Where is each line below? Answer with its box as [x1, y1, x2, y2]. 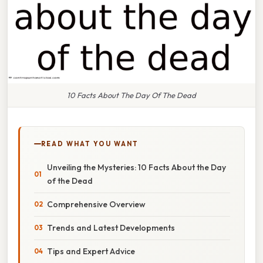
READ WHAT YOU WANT [41, 139, 139, 148]
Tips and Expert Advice [47, 245, 135, 257]
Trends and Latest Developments [47, 222, 175, 233]
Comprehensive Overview [47, 198, 146, 210]
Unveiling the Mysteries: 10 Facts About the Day [47, 161, 226, 173]
